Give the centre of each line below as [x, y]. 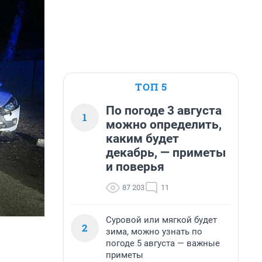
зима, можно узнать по [154, 232]
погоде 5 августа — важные [163, 243]
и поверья [135, 167]
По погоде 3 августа [164, 111]
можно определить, [164, 125]
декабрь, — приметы [166, 153]
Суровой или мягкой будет [161, 220]
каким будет [142, 139]
